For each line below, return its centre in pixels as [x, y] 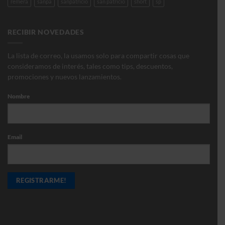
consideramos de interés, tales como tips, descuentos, [90, 66]
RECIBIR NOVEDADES [46, 32]
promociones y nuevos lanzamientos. [65, 77]
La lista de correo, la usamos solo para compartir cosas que [98, 55]
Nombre [19, 96]
